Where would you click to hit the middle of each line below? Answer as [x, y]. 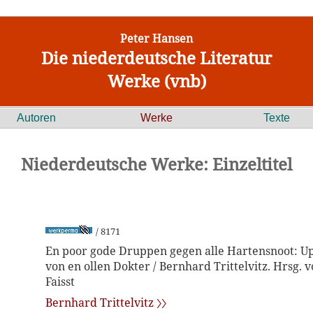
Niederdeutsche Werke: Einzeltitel [156, 164]
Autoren [36, 118]
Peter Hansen [156, 38]
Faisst [60, 282]
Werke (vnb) [156, 81]
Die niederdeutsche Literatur [156, 58]
